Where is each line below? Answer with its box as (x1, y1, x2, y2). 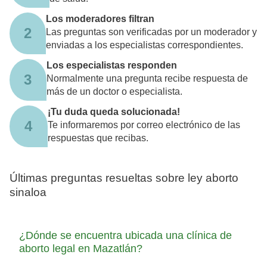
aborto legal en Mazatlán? (19, 243, 142, 255)
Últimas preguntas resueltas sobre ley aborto (10, 171, 238, 184)
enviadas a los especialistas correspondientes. (46, 39, 243, 50)
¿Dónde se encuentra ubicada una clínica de (19, 229, 232, 242)
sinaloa (10, 185, 46, 198)
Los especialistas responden (46, 60, 177, 70)
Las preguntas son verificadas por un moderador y (46, 26, 257, 37)
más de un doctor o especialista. (46, 86, 182, 97)
